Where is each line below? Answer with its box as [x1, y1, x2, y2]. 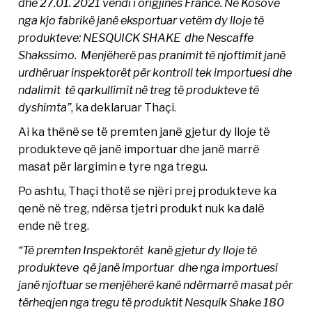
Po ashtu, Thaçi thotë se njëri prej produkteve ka [18, 184, 277, 198]
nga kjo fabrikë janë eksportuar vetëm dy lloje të [18, 13, 265, 28]
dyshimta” [18, 100, 72, 115]
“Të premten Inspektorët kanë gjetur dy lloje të [18, 243, 258, 258]
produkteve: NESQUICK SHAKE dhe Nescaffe [18, 31, 254, 45]
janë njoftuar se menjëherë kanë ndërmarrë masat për [18, 278, 293, 292]
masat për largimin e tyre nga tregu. [18, 159, 208, 174]
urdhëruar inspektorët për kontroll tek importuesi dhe [18, 65, 292, 80]
